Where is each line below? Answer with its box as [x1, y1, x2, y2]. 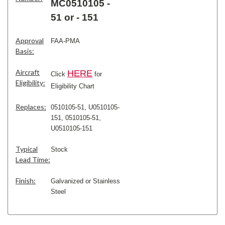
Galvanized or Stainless [51, 177, 120, 185]
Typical [16, 145, 38, 154]
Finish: [16, 176, 36, 185]
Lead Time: [16, 155, 50, 164]
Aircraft [16, 68, 40, 77]
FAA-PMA [51, 37, 80, 45]
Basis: [16, 47, 34, 56]
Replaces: [16, 102, 46, 111]
